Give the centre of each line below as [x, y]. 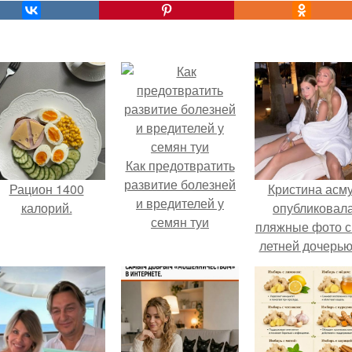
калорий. [46, 208]
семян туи [180, 222]
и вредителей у [180, 203]
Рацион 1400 [46, 189]
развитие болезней [180, 184]
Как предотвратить [180, 165]
